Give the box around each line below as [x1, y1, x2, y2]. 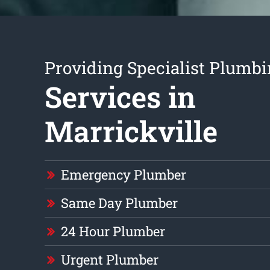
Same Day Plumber [60, 194, 178, 212]
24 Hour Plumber [60, 222, 165, 240]
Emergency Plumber [60, 166, 186, 184]
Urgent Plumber [60, 251, 159, 269]
